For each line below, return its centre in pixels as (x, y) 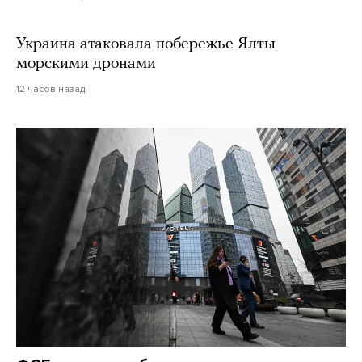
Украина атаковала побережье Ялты (146, 44)
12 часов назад (51, 88)
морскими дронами (86, 63)
